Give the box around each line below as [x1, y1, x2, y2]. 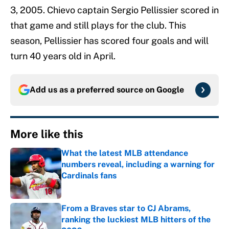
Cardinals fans [61, 171, 117, 181]
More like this [10, 127, 83, 141]
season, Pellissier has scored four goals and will [10, 35, 209, 47]
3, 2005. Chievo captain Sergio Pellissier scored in [10, 5, 219, 16]
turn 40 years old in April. [10, 51, 116, 62]
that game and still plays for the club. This [10, 20, 186, 31]
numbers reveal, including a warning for [61, 159, 215, 170]
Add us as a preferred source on [30, 85, 156, 95]
